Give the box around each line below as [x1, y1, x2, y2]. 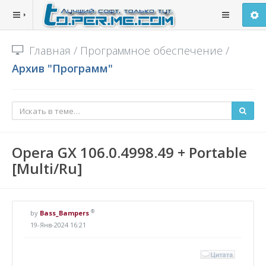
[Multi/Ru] [12, 159, 83, 178]
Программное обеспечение [80, 43, 223, 58]
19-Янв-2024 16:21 [30, 220, 86, 229]
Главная [29, 43, 71, 58]
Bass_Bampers [40, 208, 89, 217]
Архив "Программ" [12, 61, 113, 75]
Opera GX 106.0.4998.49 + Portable [12, 142, 247, 162]
